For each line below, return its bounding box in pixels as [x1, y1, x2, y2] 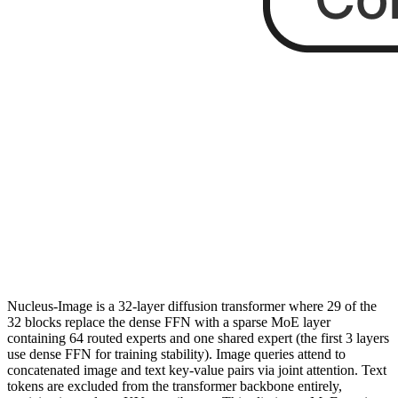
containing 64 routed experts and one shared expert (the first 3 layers [7, 330, 389, 346]
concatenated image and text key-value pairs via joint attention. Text [7, 362, 386, 378]
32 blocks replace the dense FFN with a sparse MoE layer [7, 314, 330, 330]
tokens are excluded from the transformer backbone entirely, [7, 378, 342, 394]
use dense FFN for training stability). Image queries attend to [7, 346, 346, 362]
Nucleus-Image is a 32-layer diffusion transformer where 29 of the [7, 298, 377, 314]
